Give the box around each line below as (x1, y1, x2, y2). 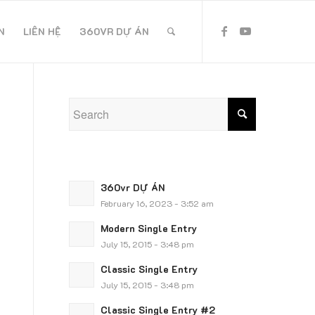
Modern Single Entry (100, 222, 197, 234)
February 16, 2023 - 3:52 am (100, 198, 214, 209)
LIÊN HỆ (23, 25, 62, 38)
